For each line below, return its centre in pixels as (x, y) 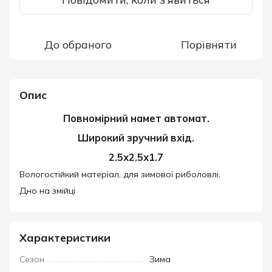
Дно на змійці (47, 190)
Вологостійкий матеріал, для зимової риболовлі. (120, 174)
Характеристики (65, 238)
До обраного (78, 45)
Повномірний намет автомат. (136, 118)
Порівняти (209, 45)
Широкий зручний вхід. (136, 138)
